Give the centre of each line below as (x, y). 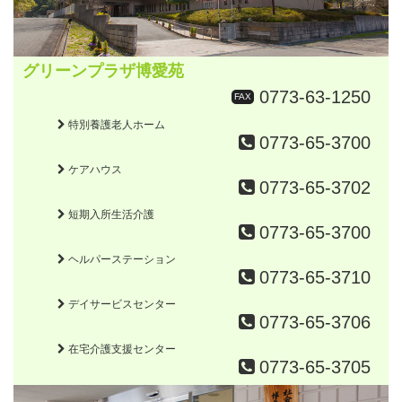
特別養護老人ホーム (115, 125)
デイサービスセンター (121, 305)
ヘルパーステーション (121, 260)
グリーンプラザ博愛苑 (103, 71)
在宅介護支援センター (121, 350)
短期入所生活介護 (110, 215)
